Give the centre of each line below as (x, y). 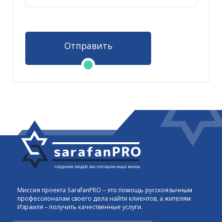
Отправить (88, 45)
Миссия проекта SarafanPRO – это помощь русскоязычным (105, 190)
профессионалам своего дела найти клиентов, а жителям (104, 199)
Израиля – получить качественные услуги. (80, 207)
